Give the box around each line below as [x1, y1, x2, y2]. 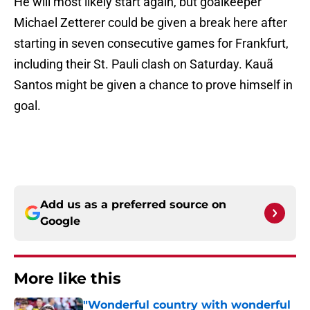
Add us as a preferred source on [40, 198, 226, 212]
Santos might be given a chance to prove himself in [14, 77, 293, 93]
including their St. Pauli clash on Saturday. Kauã [14, 57, 273, 72]
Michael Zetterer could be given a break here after [14, 15, 287, 30]
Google [40, 215, 80, 228]
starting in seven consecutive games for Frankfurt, [14, 36, 289, 51]
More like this [14, 269, 121, 289]
